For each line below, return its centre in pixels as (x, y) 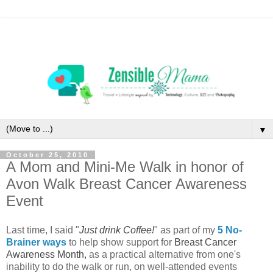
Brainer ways (36, 243)
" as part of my (186, 230)
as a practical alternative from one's (165, 255)
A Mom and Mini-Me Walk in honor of (125, 167)
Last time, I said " (43, 230)
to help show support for (120, 243)
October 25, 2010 (48, 155)
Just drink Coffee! (117, 230)
